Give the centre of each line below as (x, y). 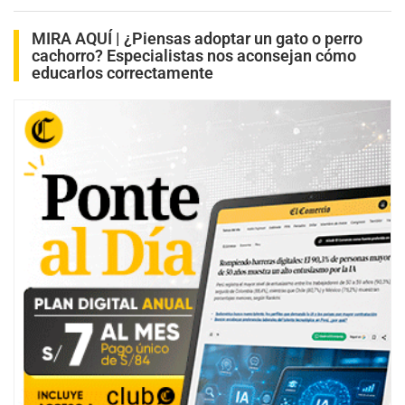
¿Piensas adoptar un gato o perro (243, 39)
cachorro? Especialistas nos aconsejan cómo (194, 56)
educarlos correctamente (122, 73)
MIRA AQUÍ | (78, 39)
